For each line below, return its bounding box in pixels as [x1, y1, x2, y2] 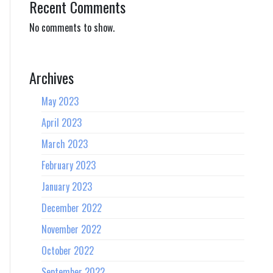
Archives [29, 66, 74, 89]
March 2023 [41, 136, 88, 152]
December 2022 [41, 200, 102, 216]
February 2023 [41, 158, 96, 173]
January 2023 [41, 179, 92, 194]
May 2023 [41, 94, 79, 109]
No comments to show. [29, 20, 115, 35]
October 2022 [41, 243, 94, 258]
